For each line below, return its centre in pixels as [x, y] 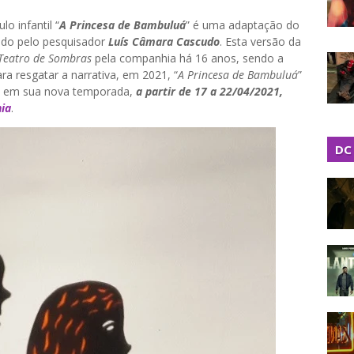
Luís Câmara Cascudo [164, 41]
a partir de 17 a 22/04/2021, [209, 91]
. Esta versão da [260, 41]
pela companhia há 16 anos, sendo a [188, 58]
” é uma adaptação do [243, 25]
